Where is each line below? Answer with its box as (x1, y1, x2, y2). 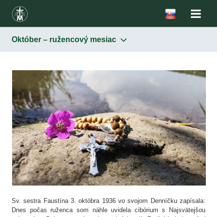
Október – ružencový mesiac (12, 35, 118, 44)
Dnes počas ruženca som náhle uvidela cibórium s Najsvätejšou (12, 206, 205, 214)
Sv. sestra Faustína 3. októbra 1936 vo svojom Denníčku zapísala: (12, 197, 205, 204)
